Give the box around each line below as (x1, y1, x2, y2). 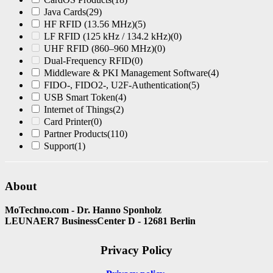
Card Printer (44, 116, 91, 127)
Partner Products (44, 129, 107, 140)
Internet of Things (44, 104, 113, 115)
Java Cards (44, 7, 86, 18)
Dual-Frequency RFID (44, 55, 132, 66)
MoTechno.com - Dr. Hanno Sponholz (5, 204, 161, 215)
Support (44, 141, 74, 152)
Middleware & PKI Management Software (44, 68, 208, 79)
